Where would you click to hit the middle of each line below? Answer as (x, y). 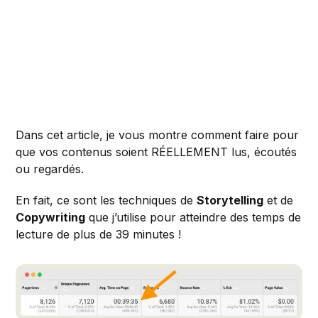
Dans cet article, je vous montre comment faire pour (158, 135)
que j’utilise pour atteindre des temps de (193, 218)
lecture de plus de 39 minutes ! (99, 235)
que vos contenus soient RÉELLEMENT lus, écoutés (157, 152)
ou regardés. (50, 169)
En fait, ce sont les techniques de (106, 201)
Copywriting (51, 218)
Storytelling (230, 201)
